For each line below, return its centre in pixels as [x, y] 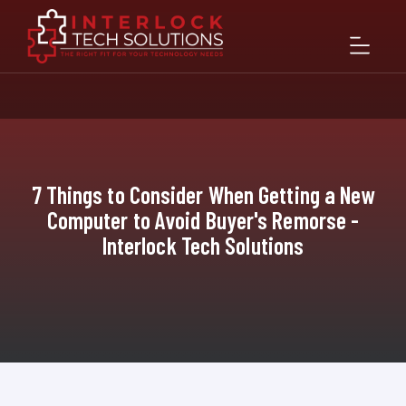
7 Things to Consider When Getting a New [203, 194]
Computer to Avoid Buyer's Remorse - [203, 219]
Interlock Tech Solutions [203, 245]
